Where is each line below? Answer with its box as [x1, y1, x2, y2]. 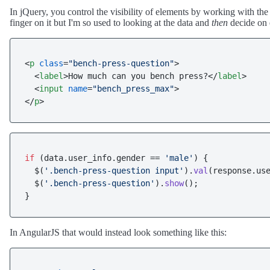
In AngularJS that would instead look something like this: [10, 227, 227, 237]
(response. [208, 166, 256, 175]
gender [116, 153, 145, 163]
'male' [165, 153, 193, 163]
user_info [68, 153, 111, 163]
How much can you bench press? [68, 71, 208, 81]
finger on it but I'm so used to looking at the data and [10, 17, 212, 28]
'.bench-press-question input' [44, 166, 184, 175]
